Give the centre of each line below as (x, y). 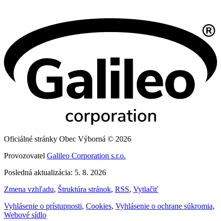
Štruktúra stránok (84, 189)
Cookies (99, 206)
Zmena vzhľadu (29, 189)
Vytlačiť (146, 189)
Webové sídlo (25, 215)
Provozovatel (25, 155)
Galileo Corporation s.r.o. (86, 155)
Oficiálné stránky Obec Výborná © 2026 (68, 139)
